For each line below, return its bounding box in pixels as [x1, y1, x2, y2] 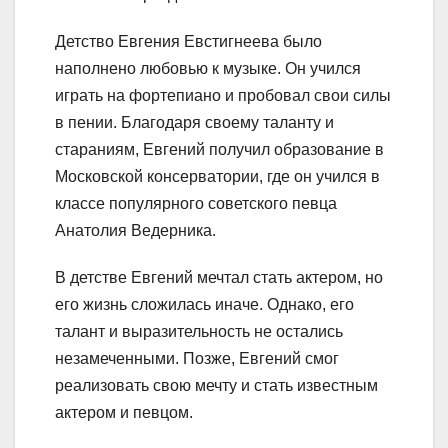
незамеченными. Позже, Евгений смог [55, 350, 339, 368]
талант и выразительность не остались [55, 323, 343, 341]
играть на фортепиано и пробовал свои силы [55, 87, 391, 105]
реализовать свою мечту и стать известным [55, 377, 378, 395]
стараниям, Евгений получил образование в [55, 141, 384, 159]
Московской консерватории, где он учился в [55, 168, 380, 186]
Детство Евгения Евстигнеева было [55, 33, 322, 51]
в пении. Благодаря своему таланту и [55, 114, 334, 132]
